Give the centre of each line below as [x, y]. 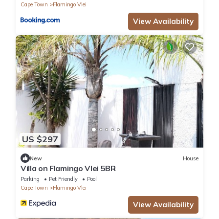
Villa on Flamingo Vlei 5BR [68, 168]
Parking [30, 179]
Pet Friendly [63, 179]
